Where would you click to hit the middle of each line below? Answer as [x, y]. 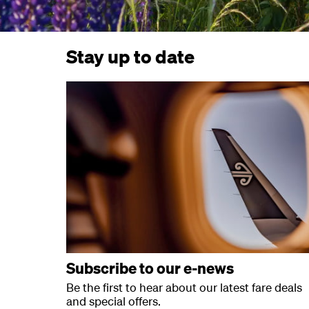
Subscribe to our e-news [150, 268]
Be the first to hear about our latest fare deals [184, 288]
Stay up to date [130, 56]
